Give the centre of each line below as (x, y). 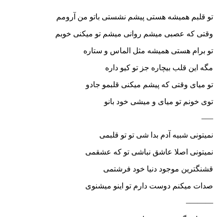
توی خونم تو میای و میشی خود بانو (159, 102)
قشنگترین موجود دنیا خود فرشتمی (158, 169)
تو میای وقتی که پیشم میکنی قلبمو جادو (149, 85)
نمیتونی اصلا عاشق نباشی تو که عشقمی (149, 152)
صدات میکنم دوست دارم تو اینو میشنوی (149, 186)
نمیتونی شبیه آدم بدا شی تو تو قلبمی (156, 135)
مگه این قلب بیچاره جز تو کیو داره (159, 68)
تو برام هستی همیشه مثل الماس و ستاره (148, 51)
